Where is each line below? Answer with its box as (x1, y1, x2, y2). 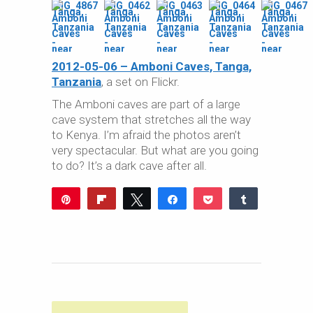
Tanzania (52, 75, 101, 89)
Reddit (87, 219, 115, 228)
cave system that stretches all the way (52, 112, 251, 126)
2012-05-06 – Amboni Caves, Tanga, (52, 59, 252, 73)
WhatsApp (129, 219, 175, 228)
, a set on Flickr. (101, 75, 180, 89)
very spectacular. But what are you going (52, 143, 259, 157)
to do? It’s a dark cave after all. (52, 159, 207, 173)
